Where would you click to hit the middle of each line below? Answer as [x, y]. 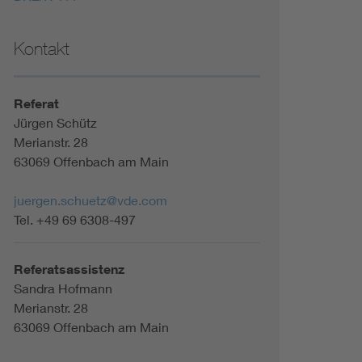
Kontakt [41, 48]
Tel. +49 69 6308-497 [74, 219]
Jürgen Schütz [55, 122]
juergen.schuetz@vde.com [90, 200]
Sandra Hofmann [63, 288]
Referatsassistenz [69, 269]
